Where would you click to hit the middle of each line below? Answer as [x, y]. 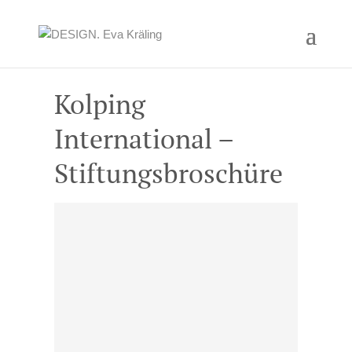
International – [143, 139]
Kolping [99, 104]
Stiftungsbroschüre [168, 173]
